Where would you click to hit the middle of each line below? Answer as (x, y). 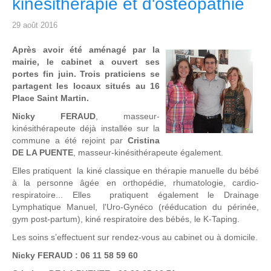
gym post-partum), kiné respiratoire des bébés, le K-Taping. (126, 219)
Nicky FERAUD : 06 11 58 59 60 (75, 255)
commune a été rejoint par (70, 140)
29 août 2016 (35, 25)
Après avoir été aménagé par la (86, 50)
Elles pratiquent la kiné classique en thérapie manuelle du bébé (135, 171)
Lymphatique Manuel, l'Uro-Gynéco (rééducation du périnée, (135, 207)
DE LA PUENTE (43, 152)
